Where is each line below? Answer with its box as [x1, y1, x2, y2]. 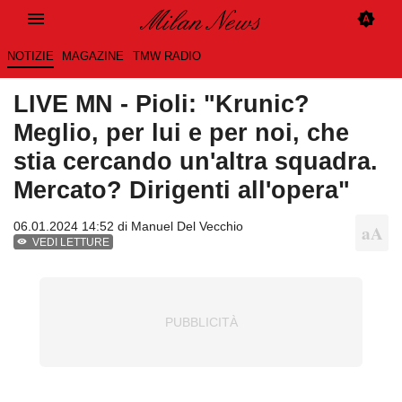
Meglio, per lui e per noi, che [13, 118, 349, 147]
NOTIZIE [6, 49, 54, 64]
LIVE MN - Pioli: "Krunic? [13, 90, 310, 118]
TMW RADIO [132, 49, 201, 64]
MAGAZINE [62, 49, 125, 64]
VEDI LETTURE [32, 236, 110, 249]
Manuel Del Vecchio [131, 219, 243, 234]
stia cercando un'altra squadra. [13, 147, 378, 176]
